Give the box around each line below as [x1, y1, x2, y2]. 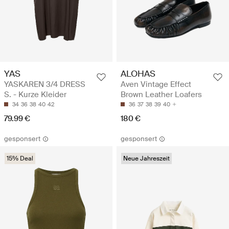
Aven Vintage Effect [121, 79, 191, 89]
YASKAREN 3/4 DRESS [4, 79, 85, 89]
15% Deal [7, 154, 33, 163]
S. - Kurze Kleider [4, 89, 66, 100]
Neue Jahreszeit [123, 154, 170, 163]
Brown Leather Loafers [121, 89, 202, 100]
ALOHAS [121, 67, 155, 79]
